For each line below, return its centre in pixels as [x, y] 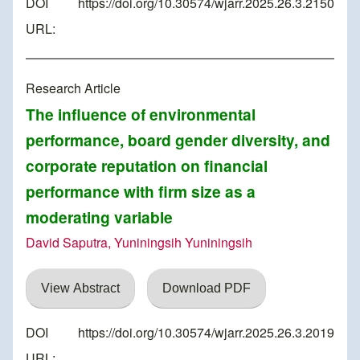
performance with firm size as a [141, 192]
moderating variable [99, 217]
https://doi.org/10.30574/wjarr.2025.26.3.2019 [206, 333]
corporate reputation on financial [147, 166]
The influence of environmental [141, 115]
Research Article [73, 88]
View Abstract [80, 288]
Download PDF [207, 288]
